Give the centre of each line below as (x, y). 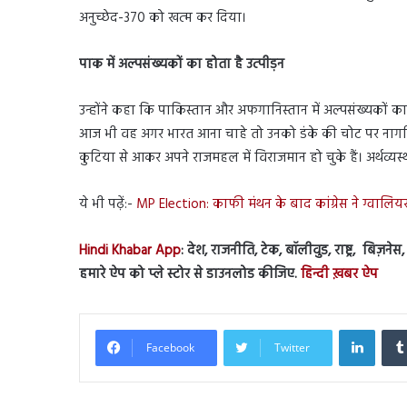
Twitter (292, 347)
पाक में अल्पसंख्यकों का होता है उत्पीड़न (182, 64)
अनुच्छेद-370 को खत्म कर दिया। (163, 18)
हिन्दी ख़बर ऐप (339, 274)
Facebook (170, 347)
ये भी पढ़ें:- (108, 204)
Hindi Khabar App (130, 250)
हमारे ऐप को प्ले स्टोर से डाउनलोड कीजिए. (190, 274)
